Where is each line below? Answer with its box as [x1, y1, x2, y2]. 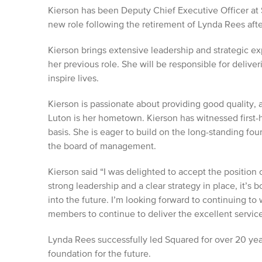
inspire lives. [48, 74, 101, 84]
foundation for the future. [48, 249, 153, 259]
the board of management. [48, 142, 158, 151]
